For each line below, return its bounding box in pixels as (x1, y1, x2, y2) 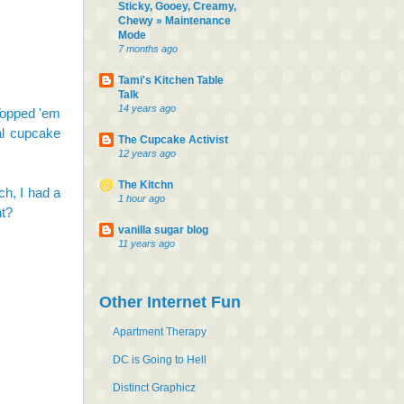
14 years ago (118, 102, 176, 114)
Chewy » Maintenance (118, 14, 231, 27)
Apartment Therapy (113, 325, 207, 338)
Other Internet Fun (99, 292, 241, 311)
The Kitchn (118, 178, 173, 191)
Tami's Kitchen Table (118, 73, 224, 87)
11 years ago (118, 237, 175, 249)
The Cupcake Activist (118, 133, 228, 146)
